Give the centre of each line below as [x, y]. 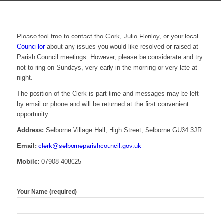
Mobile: [28, 162]
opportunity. [33, 114]
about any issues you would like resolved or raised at [121, 47]
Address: [30, 130]
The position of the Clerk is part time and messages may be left [108, 94]
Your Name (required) [47, 192]
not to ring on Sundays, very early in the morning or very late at [107, 68]
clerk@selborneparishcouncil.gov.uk [90, 146]
